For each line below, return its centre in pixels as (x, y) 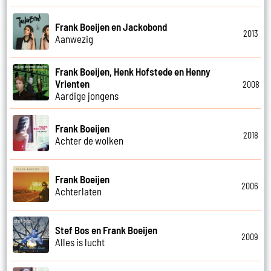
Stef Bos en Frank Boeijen (106, 230)
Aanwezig (74, 38)
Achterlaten (79, 191)
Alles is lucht (80, 242)
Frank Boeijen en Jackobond (111, 26)
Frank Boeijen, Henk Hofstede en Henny (133, 71)
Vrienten (73, 83)
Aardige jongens (87, 95)
